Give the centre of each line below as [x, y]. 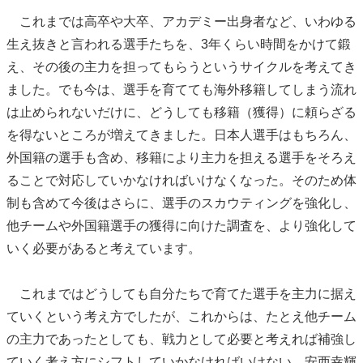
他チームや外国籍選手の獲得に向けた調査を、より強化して [181, 226]
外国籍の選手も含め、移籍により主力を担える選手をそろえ [181, 158]
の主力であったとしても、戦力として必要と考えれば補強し [181, 340]
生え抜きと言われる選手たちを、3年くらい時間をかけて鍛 [179, 45]
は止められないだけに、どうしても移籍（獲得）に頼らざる [181, 113]
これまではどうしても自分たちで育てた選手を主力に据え [181, 294]
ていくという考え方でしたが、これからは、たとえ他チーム [181, 317]
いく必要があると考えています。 [104, 249]
